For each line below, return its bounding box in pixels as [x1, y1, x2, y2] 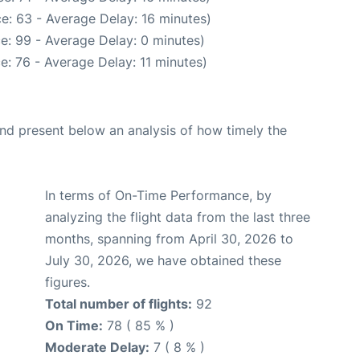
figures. [45, 274, 90, 291]
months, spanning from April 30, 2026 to [45, 231, 293, 247]
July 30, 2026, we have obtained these [45, 252, 281, 269]
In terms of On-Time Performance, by [45, 187, 272, 204]
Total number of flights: [45, 296, 192, 313]
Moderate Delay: [45, 339, 149, 356]
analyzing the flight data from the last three [45, 209, 310, 226]
